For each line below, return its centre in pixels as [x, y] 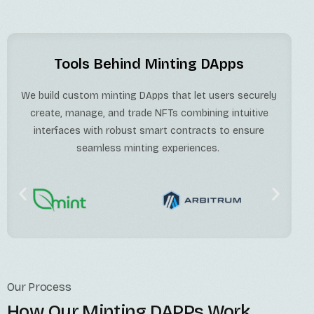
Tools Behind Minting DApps [149, 63]
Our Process [39, 287]
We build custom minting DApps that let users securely [149, 95]
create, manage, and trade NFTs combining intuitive [149, 113]
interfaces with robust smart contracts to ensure [149, 130]
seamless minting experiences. [149, 148]
